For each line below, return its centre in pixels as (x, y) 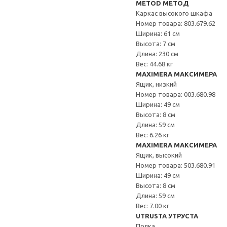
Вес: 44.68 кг (154, 64)
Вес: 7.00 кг (153, 206)
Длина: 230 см (157, 54)
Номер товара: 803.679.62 (176, 23)
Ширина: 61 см (158, 33)
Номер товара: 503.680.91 (176, 165)
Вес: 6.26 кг (153, 135)
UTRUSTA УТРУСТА (167, 216)
